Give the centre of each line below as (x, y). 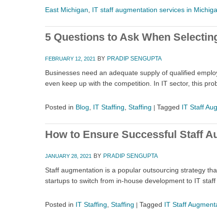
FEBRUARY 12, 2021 (70, 59)
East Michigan (67, 10)
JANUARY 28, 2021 (68, 156)
